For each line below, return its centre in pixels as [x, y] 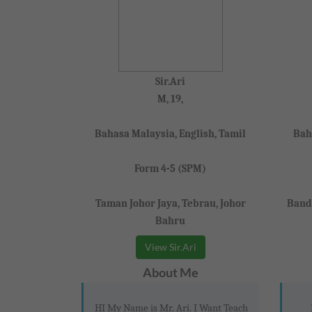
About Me [170, 273]
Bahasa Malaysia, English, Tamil [170, 134]
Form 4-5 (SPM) [170, 169]
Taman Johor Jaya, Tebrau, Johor [170, 204]
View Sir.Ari [170, 247]
